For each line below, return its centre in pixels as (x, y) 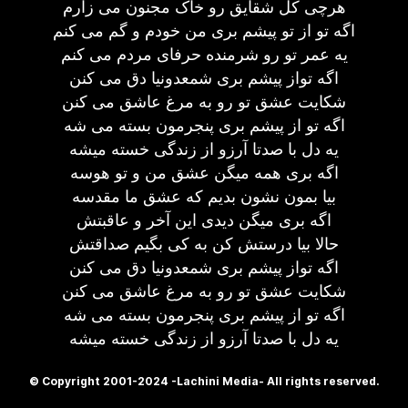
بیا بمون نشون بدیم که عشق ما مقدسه (204, 196)
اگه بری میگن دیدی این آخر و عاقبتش (204, 220)
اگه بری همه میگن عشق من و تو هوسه (204, 173)
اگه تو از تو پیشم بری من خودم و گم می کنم (204, 31)
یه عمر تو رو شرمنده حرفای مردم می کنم (204, 54)
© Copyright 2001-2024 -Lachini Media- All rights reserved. (204, 381)
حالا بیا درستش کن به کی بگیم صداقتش (204, 244)
